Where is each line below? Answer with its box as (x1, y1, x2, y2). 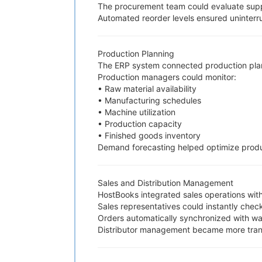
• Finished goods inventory (98, 130, 201, 140)
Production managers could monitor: (98, 72, 236, 82)
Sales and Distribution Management (98, 178, 233, 188)
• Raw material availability (98, 84, 196, 94)
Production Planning (98, 49, 174, 58)
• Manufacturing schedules (98, 95, 201, 105)
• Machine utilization (98, 107, 175, 117)
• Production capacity (98, 119, 182, 129)
